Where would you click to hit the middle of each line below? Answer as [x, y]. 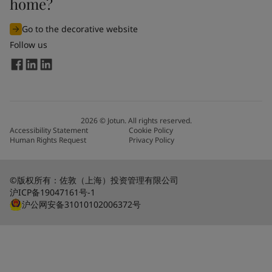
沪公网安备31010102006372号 [81, 204]
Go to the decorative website [80, 29]
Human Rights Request [48, 140]
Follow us [29, 45]
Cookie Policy [151, 130]
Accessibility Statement [49, 130]
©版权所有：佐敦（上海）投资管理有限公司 [94, 180]
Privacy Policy [151, 140]
